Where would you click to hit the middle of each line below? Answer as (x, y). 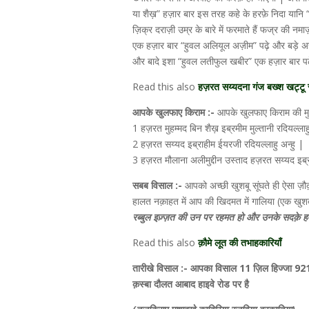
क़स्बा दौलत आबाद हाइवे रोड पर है (191, 284)
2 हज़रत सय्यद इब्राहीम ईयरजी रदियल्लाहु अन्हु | (218, 144)
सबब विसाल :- (157, 185)
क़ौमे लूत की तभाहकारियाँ (240, 242)
